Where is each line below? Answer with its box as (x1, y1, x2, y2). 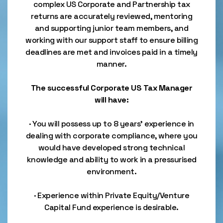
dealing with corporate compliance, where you (25, 130, 198, 141)
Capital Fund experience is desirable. (44, 202, 179, 213)
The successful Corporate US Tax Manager (30, 83, 193, 93)
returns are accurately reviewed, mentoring (31, 11, 192, 21)
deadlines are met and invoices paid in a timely (25, 47, 198, 57)
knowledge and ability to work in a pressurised (26, 154, 197, 165)
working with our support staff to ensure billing (25, 35, 198, 45)
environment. (87, 166, 136, 177)
